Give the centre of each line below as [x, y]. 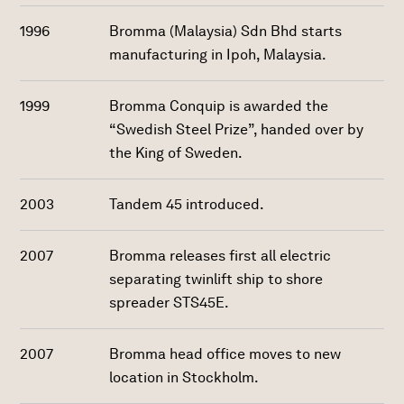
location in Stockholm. [184, 377]
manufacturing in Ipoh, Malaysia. [217, 55]
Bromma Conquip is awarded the [218, 106]
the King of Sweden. [175, 153]
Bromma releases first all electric [220, 256]
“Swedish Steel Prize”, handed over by [236, 129]
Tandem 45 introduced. [186, 204]
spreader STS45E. [169, 303]
